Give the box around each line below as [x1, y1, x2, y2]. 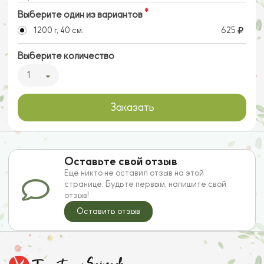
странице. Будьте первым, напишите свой [64, 179, 227, 189]
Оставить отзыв [77, 206, 141, 216]
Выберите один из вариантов [18, 9, 143, 21]
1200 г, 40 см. [32, 26, 84, 35]
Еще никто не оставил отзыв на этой [64, 168, 204, 177]
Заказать [110, 101, 154, 114]
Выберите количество [18, 51, 114, 62]
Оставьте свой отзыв [64, 155, 178, 167]
